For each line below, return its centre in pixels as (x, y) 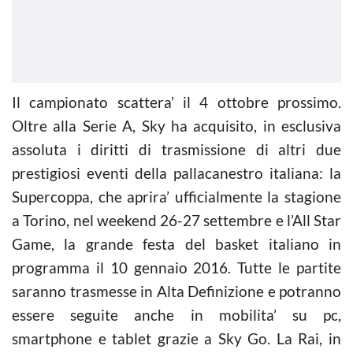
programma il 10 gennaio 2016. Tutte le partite (176, 267)
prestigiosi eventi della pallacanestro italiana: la (176, 173)
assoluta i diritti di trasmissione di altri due (176, 149)
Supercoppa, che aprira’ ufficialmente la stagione (176, 196)
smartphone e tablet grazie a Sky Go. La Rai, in (176, 338)
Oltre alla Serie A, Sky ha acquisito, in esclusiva (176, 125)
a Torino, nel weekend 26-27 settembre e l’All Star (176, 220)
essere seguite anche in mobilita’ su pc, (176, 314)
